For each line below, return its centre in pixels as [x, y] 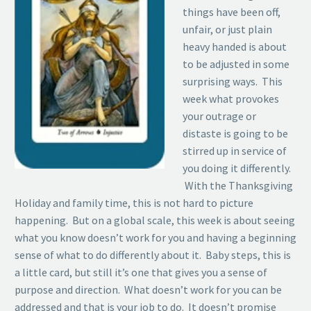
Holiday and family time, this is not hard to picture [134, 202]
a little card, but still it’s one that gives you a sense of [141, 272]
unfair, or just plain [227, 29]
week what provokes [230, 98]
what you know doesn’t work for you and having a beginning [155, 237]
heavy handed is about [234, 46]
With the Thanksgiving [237, 185]
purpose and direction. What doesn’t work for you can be [148, 289]
